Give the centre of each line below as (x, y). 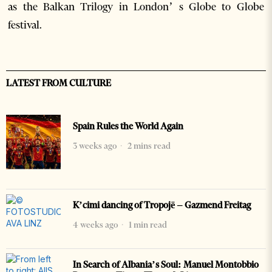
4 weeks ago (95, 225)
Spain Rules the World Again (128, 126)
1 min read (147, 225)
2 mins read (148, 146)
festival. (25, 25)
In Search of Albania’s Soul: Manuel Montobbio (166, 265)
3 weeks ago (95, 146)
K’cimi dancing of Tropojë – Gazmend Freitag (162, 205)
